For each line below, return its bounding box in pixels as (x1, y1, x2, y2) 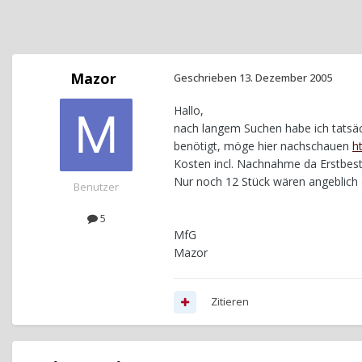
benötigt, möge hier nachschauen (174, 138, 352, 154)
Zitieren (211, 294, 249, 309)
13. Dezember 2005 (239, 70, 332, 86)
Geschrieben (174, 70, 239, 86)
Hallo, (174, 103, 204, 119)
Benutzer (74, 179, 119, 195)
